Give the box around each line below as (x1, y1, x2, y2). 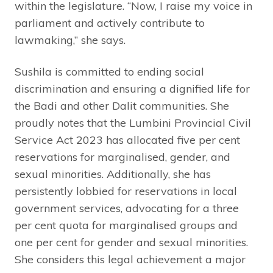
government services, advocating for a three (15, 201, 239, 216)
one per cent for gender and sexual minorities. (15, 235, 248, 250)
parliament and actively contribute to (15, 16, 205, 30)
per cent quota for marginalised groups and (15, 218, 238, 233)
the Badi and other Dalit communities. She (15, 99, 229, 113)
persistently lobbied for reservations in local (15, 184, 237, 199)
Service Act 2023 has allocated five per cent (15, 133, 240, 147)
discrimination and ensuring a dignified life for (15, 82, 250, 96)
